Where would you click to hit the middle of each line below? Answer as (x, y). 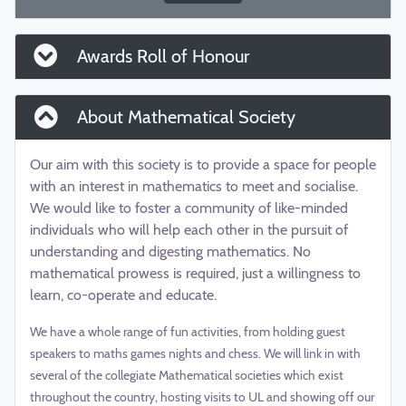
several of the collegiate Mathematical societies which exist (187, 376)
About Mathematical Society (184, 117)
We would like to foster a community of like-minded (189, 208)
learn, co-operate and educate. (123, 295)
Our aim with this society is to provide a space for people (203, 165)
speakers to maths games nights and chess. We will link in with (195, 354)
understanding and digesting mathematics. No (170, 252)
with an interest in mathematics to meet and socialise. (194, 187)
